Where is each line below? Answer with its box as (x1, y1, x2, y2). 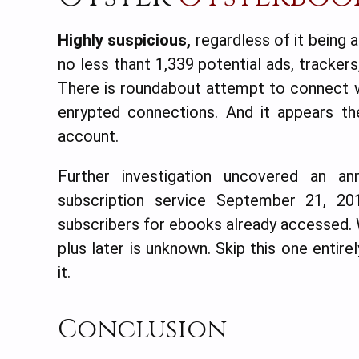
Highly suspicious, (58, 30, 192, 50)
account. (58, 126, 119, 146)
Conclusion (58, 312, 227, 347)
